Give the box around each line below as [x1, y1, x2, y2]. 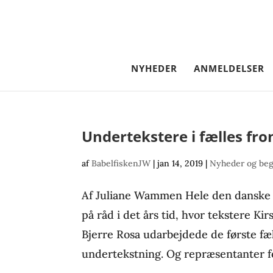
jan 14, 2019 [157, 158, 204, 169]
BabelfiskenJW [91, 158, 151, 169]
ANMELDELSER [194, 62, 264, 74]
